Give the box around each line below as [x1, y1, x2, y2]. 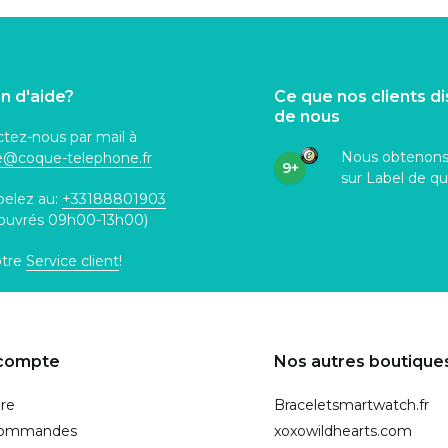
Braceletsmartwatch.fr [274, 396, 429, 414]
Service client [26, 252, 119, 270]
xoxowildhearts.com [274, 422, 412, 440]
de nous [274, 107, 340, 126]
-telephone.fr [62, 149, 152, 167]
